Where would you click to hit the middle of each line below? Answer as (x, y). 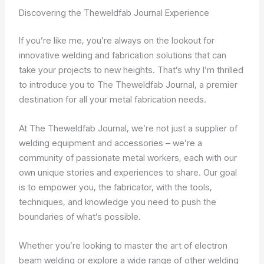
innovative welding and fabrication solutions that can (123, 55)
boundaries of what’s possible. (80, 217)
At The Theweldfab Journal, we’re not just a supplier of (128, 128)
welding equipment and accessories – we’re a (111, 143)
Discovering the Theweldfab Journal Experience (114, 12)
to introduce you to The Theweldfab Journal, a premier (128, 85)
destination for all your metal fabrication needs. (113, 100)
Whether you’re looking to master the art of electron (123, 246)
